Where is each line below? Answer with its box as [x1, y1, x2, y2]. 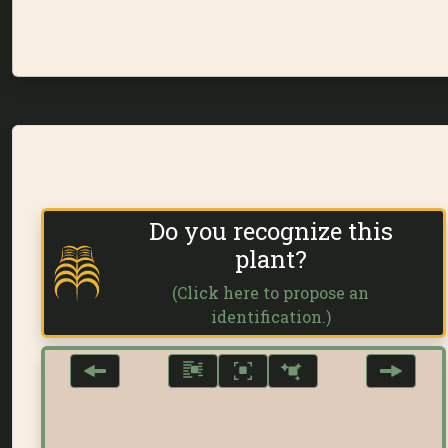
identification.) [210, 305, 331, 327]
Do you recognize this [148, 214, 393, 247]
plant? [234, 242, 307, 275]
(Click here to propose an [172, 281, 370, 303]
